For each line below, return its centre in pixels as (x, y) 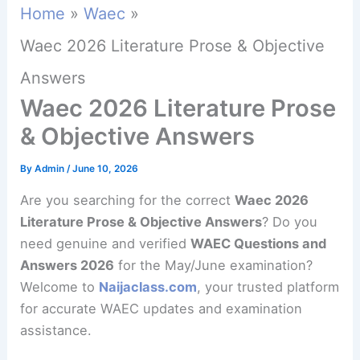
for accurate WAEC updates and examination (162, 308)
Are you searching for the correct (128, 200)
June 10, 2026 (106, 169)
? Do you (290, 221)
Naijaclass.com (148, 286)
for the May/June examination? (214, 265)
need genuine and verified (106, 243)
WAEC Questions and (259, 243)
